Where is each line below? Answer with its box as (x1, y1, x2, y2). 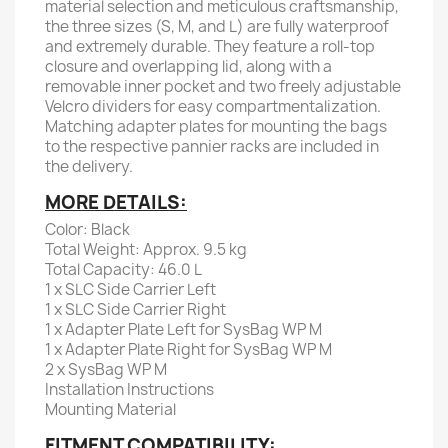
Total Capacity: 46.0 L (45, 259, 202, 280)
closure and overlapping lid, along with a (45, 56, 332, 77)
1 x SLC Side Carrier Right (45, 299, 226, 320)
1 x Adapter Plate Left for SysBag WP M (45, 319, 322, 340)
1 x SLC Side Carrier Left (45, 279, 216, 300)
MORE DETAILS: (45, 190, 187, 215)
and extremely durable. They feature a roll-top (45, 36, 375, 57)
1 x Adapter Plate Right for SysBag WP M (45, 339, 332, 360)
